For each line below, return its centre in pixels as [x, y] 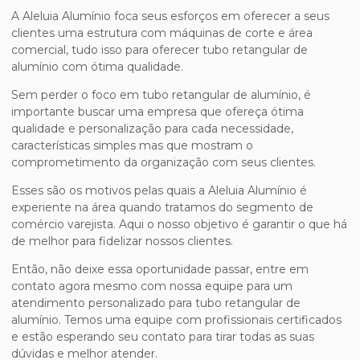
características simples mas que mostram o [132, 146]
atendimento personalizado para [103, 303]
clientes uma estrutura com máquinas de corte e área [162, 33]
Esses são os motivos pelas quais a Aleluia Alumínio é [159, 191]
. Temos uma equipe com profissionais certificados [200, 320]
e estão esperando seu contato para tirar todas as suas [163, 337]
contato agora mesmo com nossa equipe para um [152, 286]
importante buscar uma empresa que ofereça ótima [157, 112]
